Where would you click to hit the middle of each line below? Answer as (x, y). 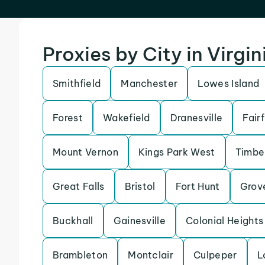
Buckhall (73, 221)
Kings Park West (177, 152)
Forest (68, 118)
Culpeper (215, 255)
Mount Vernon (85, 152)
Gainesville (140, 221)
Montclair (151, 255)
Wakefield (126, 118)
